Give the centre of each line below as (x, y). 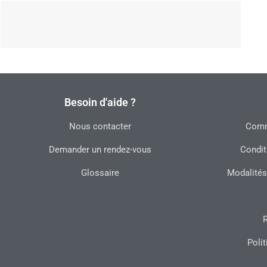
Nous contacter (100, 126)
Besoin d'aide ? (100, 102)
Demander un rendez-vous (100, 149)
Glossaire (100, 173)
